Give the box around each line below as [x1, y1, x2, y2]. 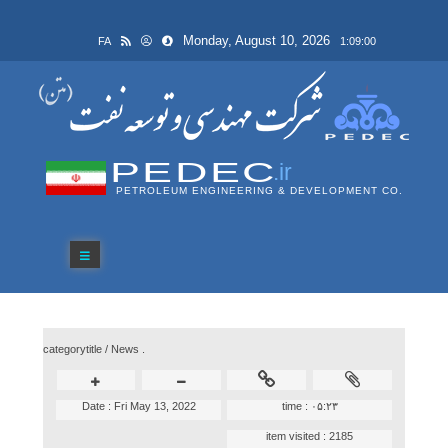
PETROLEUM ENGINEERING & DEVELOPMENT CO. [115, 185, 403, 197]
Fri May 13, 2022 [113, 400, 196, 413]
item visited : [266, 430, 330, 443]
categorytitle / [43, 343, 111, 356]
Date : [81, 400, 114, 413]
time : [281, 400, 311, 413]
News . [111, 343, 145, 356]
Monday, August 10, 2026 [182, 33, 330, 49]
